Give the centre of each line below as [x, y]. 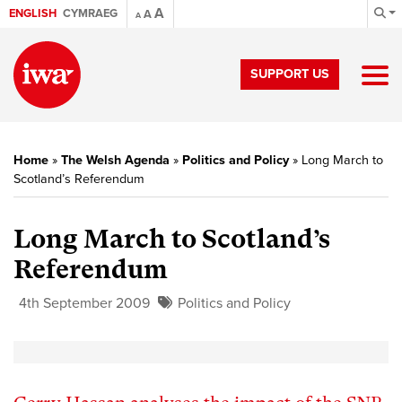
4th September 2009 [84, 303]
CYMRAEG [90, 13]
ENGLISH [33, 13]
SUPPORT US [290, 74]
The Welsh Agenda [115, 160]
